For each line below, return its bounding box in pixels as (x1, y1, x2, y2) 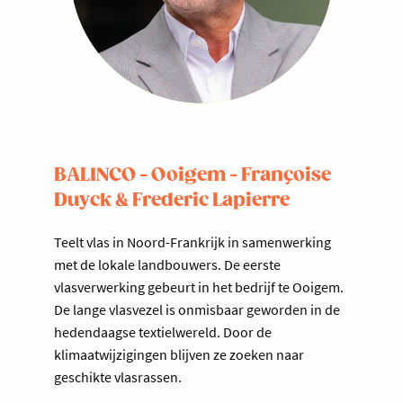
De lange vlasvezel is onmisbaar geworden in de (54, 300, 340, 318)
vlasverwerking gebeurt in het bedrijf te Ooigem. (54, 277, 344, 296)
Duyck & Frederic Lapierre (54, 189, 290, 211)
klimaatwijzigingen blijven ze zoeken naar (54, 345, 304, 363)
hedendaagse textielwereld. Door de (54, 322, 272, 341)
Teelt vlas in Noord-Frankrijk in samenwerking (54, 232, 331, 251)
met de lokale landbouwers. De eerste (54, 255, 281, 273)
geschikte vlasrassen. (54, 367, 182, 386)
